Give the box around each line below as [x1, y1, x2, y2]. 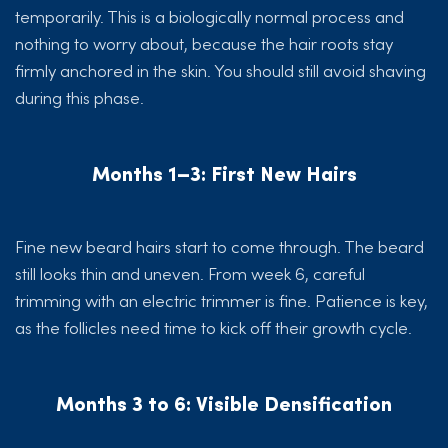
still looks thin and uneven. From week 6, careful [15, 261, 365, 286]
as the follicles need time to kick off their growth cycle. [15, 315, 412, 340]
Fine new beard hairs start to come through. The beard [15, 234, 424, 259]
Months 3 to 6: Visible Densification [56, 388, 392, 417]
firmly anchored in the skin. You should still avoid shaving [15, 58, 426, 83]
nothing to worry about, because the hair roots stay [15, 31, 393, 56]
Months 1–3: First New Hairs [91, 158, 357, 187]
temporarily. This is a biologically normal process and [15, 4, 404, 29]
